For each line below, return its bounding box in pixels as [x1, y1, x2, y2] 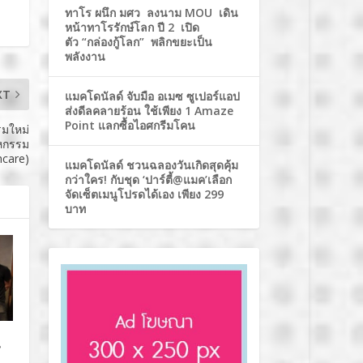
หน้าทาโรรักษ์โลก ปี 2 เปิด [65, 19, 200, 35]
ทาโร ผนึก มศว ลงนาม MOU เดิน [65, 4, 239, 20]
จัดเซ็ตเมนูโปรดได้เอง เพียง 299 [65, 186, 224, 202]
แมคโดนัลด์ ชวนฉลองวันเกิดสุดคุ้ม [65, 156, 239, 173]
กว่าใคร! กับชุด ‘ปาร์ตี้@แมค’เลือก [65, 171, 233, 187]
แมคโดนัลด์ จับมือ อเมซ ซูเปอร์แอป [65, 88, 241, 104]
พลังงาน [65, 48, 106, 64]
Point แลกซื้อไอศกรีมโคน [65, 117, 196, 133]
